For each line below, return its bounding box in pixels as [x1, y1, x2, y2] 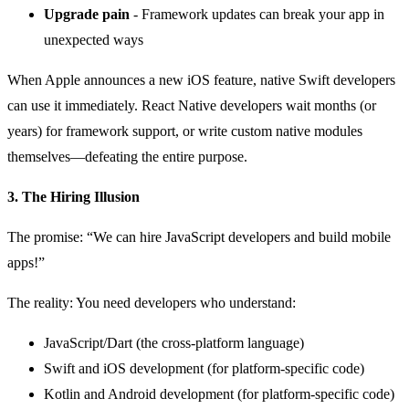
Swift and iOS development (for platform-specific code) [44, 360, 364, 376]
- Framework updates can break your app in [130, 5, 384, 22]
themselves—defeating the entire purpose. [7, 148, 247, 164]
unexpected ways [44, 31, 143, 47]
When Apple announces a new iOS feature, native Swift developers [7, 71, 395, 88]
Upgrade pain [44, 5, 130, 22]
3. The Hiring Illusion [7, 188, 140, 204]
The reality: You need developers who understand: [7, 294, 296, 310]
